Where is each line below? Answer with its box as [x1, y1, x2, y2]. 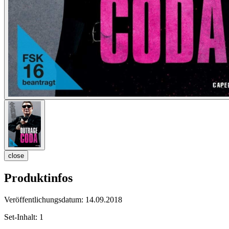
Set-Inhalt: [4, 213, 39, 222]
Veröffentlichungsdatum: [4, 195, 85, 204]
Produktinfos [4, 171, 73, 185]
